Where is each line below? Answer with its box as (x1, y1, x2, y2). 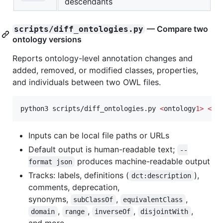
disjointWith (140, 208, 189, 216)
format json (28, 158, 72, 166)
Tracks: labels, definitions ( (28, 170, 129, 181)
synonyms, (28, 194, 71, 205)
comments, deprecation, (28, 182, 119, 193)
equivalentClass (123, 196, 183, 204)
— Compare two (145, 24, 211, 34)
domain (31, 208, 55, 216)
